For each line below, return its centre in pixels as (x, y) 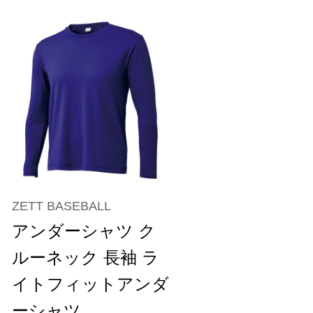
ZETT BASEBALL (61, 206)
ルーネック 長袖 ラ (86, 257)
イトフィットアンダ (90, 284)
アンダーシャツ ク (84, 231)
